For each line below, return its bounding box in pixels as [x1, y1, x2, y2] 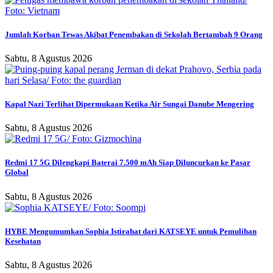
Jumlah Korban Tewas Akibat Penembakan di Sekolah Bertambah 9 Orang [5, 29, 263, 39]
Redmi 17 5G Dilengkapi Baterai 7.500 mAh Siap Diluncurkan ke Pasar [5, 158, 250, 168]
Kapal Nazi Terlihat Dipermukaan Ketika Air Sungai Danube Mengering [5, 99, 254, 109]
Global [5, 168, 29, 177]
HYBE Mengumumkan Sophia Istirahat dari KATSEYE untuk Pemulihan [5, 226, 257, 236]
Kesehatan [5, 236, 41, 246]
